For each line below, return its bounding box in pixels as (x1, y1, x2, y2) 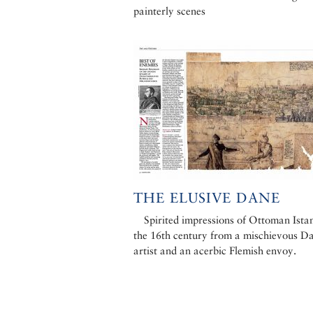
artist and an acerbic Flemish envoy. (133, 245, 296, 257)
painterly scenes (133, 5, 205, 17)
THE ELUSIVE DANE (133, 189, 280, 207)
